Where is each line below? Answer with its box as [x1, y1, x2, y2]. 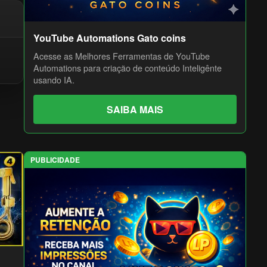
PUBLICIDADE [30, 154, 80, 165]
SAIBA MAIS [107, 102, 164, 116]
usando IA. [33, 73, 75, 86]
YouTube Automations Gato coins [33, 30, 187, 45]
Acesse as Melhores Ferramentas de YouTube [33, 49, 210, 62]
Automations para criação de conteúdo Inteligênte [33, 61, 222, 74]
